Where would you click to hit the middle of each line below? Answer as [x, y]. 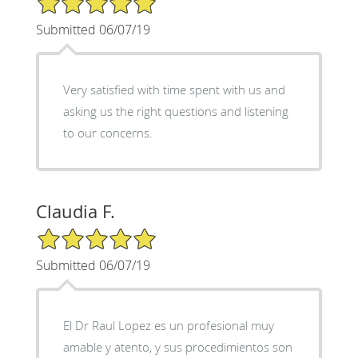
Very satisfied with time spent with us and [174, 90]
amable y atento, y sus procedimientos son [177, 347]
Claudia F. [75, 212]
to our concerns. [107, 133]
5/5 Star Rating [75, 234]
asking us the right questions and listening [175, 111]
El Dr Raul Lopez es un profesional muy [168, 326]
